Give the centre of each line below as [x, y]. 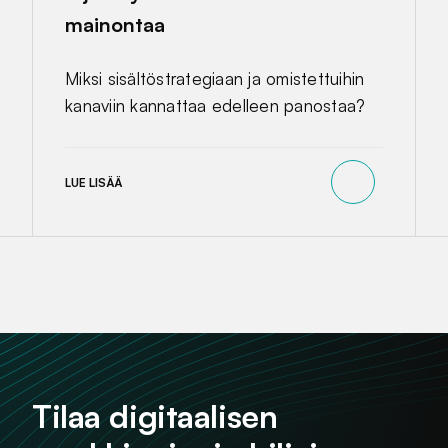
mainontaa [115, 25]
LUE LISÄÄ [93, 182]
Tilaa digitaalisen [155, 416]
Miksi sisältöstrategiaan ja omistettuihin [215, 79]
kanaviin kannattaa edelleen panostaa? [215, 106]
